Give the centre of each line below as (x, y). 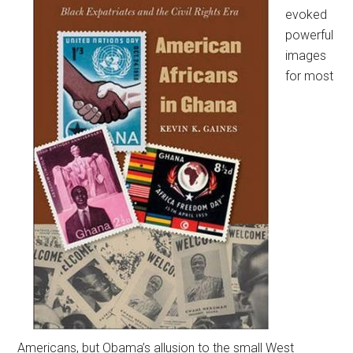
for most (310, 76)
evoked (307, 14)
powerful (310, 35)
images (306, 55)
